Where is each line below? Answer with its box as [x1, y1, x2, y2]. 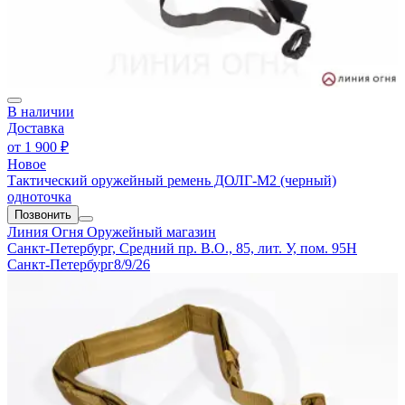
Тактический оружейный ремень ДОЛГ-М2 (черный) [7, 173, 336, 189]
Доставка [7, 120, 64, 137]
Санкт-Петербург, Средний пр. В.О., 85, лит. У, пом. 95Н [7, 240, 357, 257]
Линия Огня [7, 224, 87, 240]
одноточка [7, 189, 71, 205]
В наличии [7, 104, 74, 120]
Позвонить [14, 208, 71, 222]
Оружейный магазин [87, 224, 216, 240]
